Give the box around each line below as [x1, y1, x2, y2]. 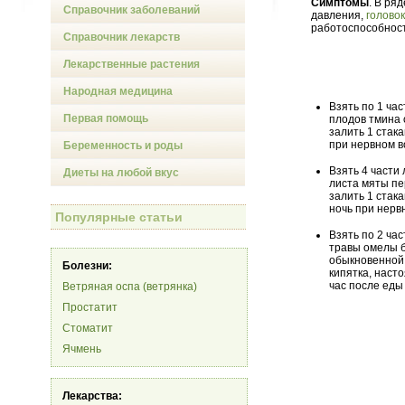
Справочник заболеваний [63, 4, 200, 16]
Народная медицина [63, 85, 173, 98]
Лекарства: [62, 390, 122, 402]
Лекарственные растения [63, 58, 200, 71]
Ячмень [62, 343, 101, 355]
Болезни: [62, 259, 112, 272]
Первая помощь [63, 112, 148, 125]
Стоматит [62, 322, 113, 334]
